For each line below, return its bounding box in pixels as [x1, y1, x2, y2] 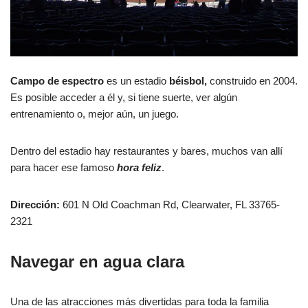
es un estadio [104, 74, 169, 87]
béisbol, [169, 74, 207, 87]
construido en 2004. [207, 74, 298, 87]
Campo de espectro [10, 74, 104, 87]
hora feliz [117, 161, 162, 173]
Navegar [10, 252, 74, 271]
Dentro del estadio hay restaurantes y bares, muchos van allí [10, 144, 283, 157]
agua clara [103, 252, 184, 271]
